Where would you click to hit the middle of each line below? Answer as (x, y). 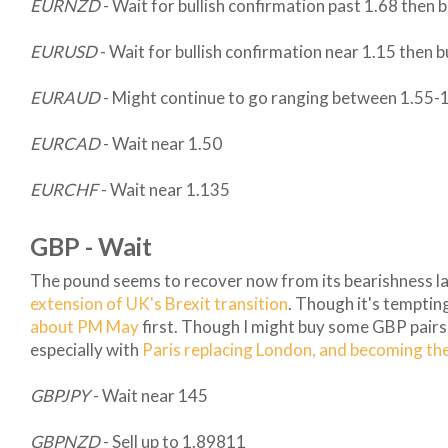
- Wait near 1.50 (162, 144)
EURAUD (66, 98)
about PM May (84, 327)
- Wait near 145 (150, 396)
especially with (86, 350)
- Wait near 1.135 (164, 190)
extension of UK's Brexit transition (159, 304)
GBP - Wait (91, 246)
